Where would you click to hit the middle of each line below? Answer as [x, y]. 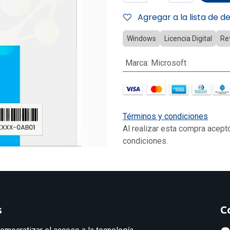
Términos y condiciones [165, 117]
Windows [141, 39]
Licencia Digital [188, 39]
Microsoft [168, 63]
